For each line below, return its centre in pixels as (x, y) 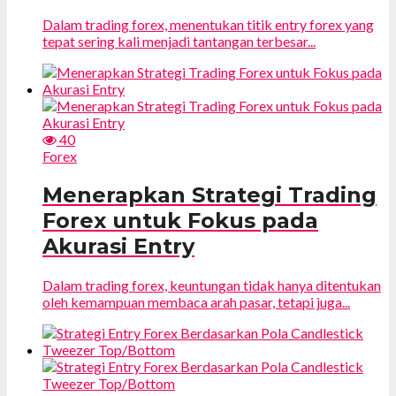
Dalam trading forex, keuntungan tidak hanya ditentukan (212, 285)
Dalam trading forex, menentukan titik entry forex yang (208, 24)
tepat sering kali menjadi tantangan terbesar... (179, 41)
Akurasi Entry (118, 246)
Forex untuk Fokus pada (180, 220)
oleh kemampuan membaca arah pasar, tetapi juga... (196, 301)
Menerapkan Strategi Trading (209, 194)
